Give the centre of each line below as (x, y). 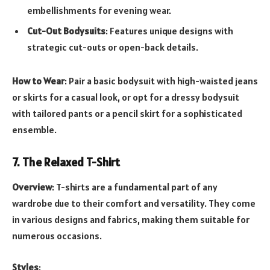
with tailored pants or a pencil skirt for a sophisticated (127, 113)
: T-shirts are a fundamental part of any (135, 187)
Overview (32, 187)
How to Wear (38, 80)
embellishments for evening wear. (99, 10)
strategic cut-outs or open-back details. (113, 47)
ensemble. (34, 129)
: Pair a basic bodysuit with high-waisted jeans (161, 80)
